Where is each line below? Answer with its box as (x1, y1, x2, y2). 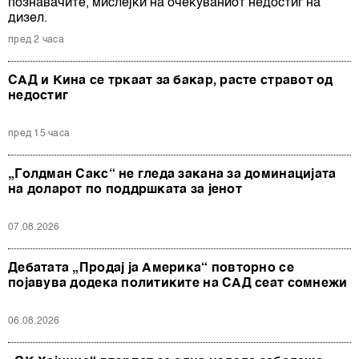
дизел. (8, 12, 47, 26)
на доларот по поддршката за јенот (8, 184, 242, 197)
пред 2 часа (8, 35, 64, 46)
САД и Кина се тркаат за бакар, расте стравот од (8, 75, 333, 88)
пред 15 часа (8, 129, 71, 139)
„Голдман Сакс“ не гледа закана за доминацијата (8, 168, 337, 182)
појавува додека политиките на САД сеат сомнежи (8, 277, 348, 291)
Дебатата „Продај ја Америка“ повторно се (8, 262, 294, 276)
